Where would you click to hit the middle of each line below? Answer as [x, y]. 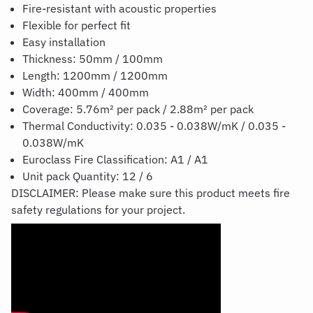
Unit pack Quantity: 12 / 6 [89, 176]
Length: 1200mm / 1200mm [95, 75]
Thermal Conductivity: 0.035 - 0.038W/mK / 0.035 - [154, 126]
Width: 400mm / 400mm [86, 92]
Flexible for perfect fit [78, 25]
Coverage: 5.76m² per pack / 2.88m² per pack [138, 109]
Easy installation [65, 42]
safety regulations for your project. [98, 210]
